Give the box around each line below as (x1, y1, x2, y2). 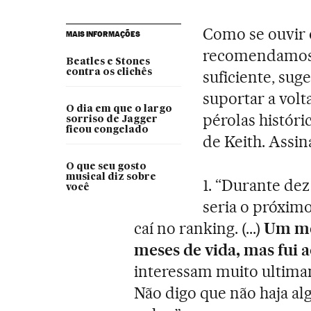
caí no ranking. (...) (134, 218, 264, 238)
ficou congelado (65, 124, 149, 135)
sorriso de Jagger (65, 114, 158, 124)
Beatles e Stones (65, 56, 150, 67)
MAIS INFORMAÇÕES (65, 28, 140, 39)
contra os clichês (65, 67, 152, 77)
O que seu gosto (65, 161, 146, 171)
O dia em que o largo (65, 103, 172, 114)
